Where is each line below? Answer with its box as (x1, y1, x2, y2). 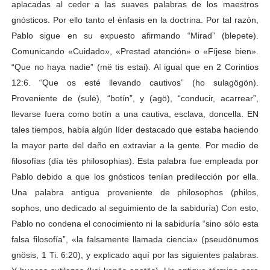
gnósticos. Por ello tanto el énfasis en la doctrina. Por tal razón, (11, 14, 259, 25)
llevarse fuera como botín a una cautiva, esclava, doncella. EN (11, 108, 259, 119)
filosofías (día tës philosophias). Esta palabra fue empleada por (11, 155, 259, 166)
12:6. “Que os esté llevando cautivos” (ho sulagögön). (11, 77, 259, 87)
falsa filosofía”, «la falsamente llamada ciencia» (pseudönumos (11, 234, 259, 244)
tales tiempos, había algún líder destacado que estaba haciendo (11, 124, 259, 134)
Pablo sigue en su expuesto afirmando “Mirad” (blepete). (11, 30, 259, 40)
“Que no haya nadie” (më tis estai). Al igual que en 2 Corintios (11, 61, 259, 72)
